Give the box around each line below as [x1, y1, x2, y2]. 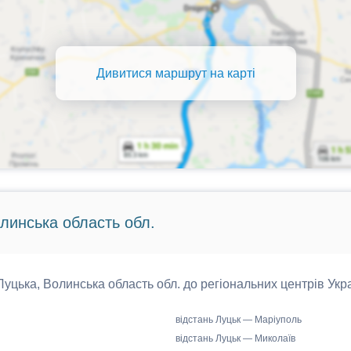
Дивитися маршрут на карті [96, 66, 255, 80]
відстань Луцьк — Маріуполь [175, 314, 302, 325]
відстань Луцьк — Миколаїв [175, 333, 295, 344]
